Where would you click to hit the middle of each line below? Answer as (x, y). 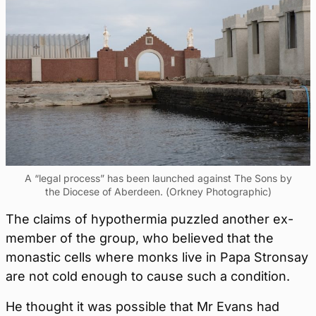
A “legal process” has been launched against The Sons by (158, 178)
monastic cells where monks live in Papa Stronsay (157, 257)
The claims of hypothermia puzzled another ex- (150, 219)
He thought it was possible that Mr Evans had (142, 307)
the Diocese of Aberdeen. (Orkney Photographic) (158, 192)
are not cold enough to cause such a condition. (148, 276)
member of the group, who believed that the (140, 238)
